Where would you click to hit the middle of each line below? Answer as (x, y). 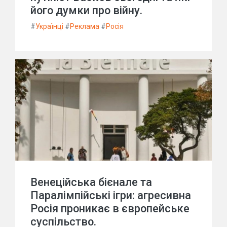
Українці (49, 26)
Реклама (85, 26)
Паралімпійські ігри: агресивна (111, 195)
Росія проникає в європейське (110, 209)
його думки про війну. (86, 10)
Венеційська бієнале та (91, 182)
